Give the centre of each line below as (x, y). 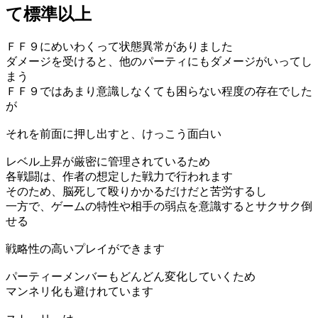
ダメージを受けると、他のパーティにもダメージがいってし (159, 62)
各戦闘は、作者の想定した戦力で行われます (119, 177)
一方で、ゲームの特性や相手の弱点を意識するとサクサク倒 (159, 207)
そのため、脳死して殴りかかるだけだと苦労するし (136, 192)
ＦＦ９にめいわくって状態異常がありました (119, 47)
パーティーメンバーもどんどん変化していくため (131, 277)
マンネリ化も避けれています (79, 292)
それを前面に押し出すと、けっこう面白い (114, 134)
